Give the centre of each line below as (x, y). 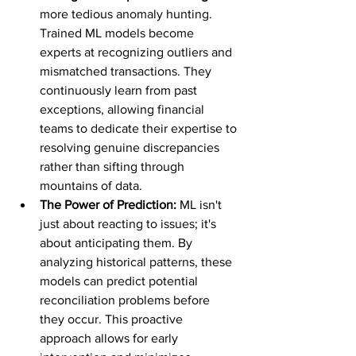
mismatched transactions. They (127, 71)
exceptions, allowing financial (124, 109)
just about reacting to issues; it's (130, 224)
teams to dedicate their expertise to (140, 128)
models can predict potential (120, 281)
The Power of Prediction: (108, 205)
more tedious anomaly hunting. (128, 14)
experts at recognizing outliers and (137, 52)
